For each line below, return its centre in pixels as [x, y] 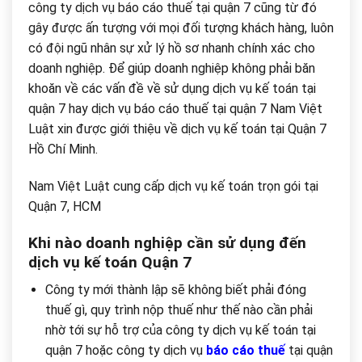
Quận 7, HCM [65, 206]
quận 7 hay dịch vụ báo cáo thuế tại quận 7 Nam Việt [175, 108]
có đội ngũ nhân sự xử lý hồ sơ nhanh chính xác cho [172, 48]
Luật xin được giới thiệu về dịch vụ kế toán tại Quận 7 [177, 128]
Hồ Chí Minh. [63, 149]
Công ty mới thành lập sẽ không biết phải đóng [175, 290]
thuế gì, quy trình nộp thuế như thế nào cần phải [179, 310]
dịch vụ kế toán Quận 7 [110, 262]
